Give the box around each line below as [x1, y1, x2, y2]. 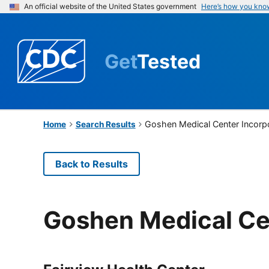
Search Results [75, 119, 136, 129]
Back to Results [55, 157, 128, 170]
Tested [137, 49, 201, 73]
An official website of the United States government [24, 2, 196, 11]
